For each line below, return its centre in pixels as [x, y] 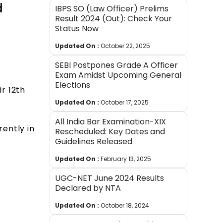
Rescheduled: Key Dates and [110, 132]
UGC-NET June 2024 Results [110, 178]
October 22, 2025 [126, 46]
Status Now [77, 29]
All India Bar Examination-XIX [111, 122]
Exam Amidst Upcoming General [118, 75]
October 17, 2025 [125, 103]
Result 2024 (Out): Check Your [114, 19]
